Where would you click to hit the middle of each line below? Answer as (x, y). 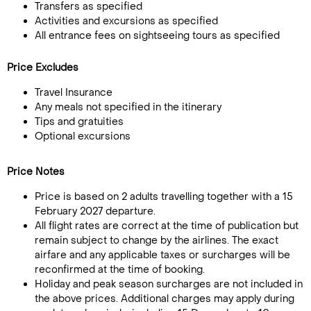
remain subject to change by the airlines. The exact (157, 241)
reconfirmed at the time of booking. (120, 270)
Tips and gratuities (79, 122)
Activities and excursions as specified (126, 21)
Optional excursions (83, 136)
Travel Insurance (74, 93)
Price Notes (36, 172)
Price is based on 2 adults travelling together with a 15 (164, 197)
